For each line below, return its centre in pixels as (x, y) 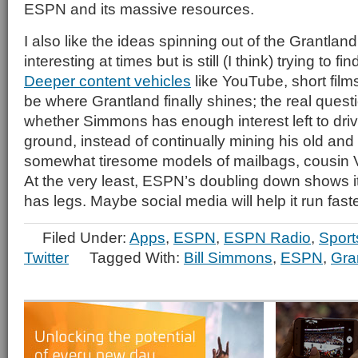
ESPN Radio (267, 237)
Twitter (46, 257)
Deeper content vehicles (107, 81)
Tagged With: (137, 257)
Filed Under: (86, 237)
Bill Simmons (228, 257)
